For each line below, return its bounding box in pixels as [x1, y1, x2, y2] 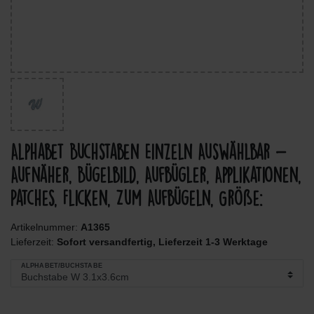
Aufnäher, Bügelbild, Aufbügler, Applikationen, [11, 166, 301, 184]
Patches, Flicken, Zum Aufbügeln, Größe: [11, 189, 263, 207]
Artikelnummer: [11, 221, 81, 233]
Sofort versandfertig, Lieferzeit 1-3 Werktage [57, 235, 268, 247]
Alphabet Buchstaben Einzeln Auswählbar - [11, 143, 287, 161]
